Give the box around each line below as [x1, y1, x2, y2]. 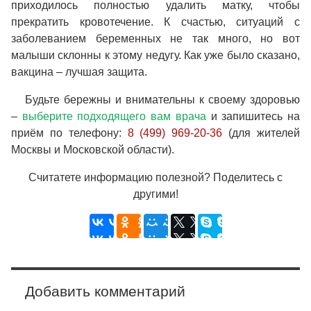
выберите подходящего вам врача [22, 110, 206, 123]
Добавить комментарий [25, 283, 185, 300]
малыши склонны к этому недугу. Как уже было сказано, [11, 49, 300, 62]
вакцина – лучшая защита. [11, 66, 147, 78]
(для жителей [222, 127, 301, 140]
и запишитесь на [205, 110, 301, 123]
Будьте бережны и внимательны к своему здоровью [25, 94, 300, 106]
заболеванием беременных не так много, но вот [11, 33, 300, 45]
